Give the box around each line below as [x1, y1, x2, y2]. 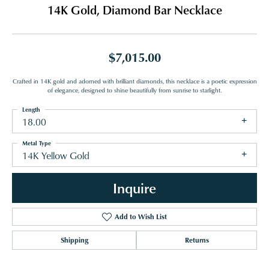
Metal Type [22, 139, 51, 148]
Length [22, 105, 40, 114]
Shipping [60, 235, 88, 246]
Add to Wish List [114, 211, 167, 222]
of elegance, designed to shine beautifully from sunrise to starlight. [47, 86, 222, 95]
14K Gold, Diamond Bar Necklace [47, 1, 222, 19]
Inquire [113, 178, 156, 198]
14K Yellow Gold [22, 149, 89, 163]
